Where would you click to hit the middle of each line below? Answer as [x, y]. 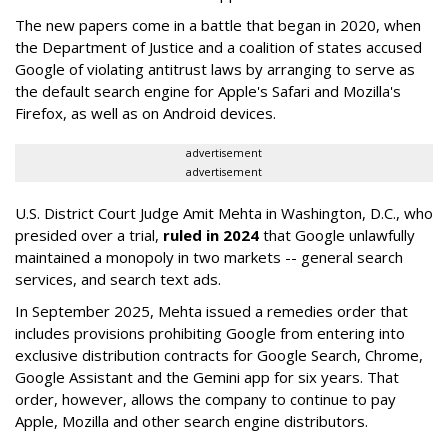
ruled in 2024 [211, 235]
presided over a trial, [89, 235]
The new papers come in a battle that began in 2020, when [218, 25]
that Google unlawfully [337, 235]
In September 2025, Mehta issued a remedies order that [211, 311]
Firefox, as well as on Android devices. [145, 113]
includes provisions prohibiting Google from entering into [210, 333]
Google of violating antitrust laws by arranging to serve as [215, 69]
